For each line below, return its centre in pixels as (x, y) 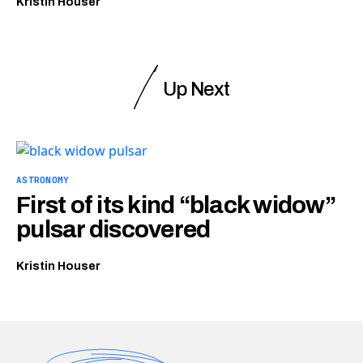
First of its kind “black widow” (176, 205)
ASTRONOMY (43, 180)
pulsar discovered (113, 230)
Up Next (196, 90)
